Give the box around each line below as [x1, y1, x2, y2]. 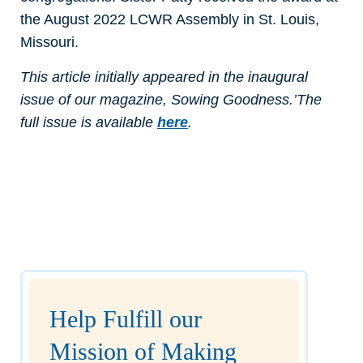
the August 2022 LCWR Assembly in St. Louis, [20, 11, 319, 28]
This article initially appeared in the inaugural [20, 68, 308, 85]
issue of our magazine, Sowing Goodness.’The [20, 91, 322, 108]
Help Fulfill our [49, 305, 202, 332]
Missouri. [20, 33, 79, 50]
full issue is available [20, 113, 157, 130]
